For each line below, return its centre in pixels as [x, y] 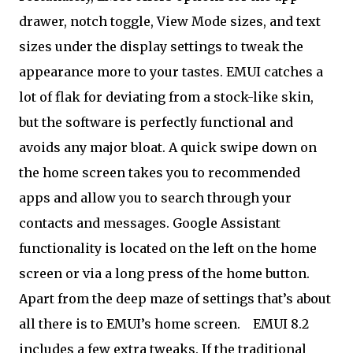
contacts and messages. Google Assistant [150, 223]
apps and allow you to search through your [155, 198]
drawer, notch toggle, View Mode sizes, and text [170, 21]
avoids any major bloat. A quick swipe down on [168, 147]
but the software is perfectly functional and [156, 122]
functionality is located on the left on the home [168, 248]
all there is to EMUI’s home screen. [131, 324]
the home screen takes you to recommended [160, 173]
